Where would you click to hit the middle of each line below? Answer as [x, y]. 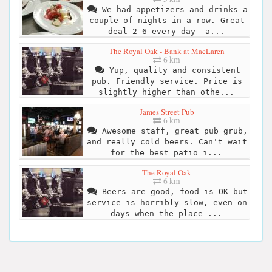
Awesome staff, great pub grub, [172, 131]
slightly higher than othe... [166, 92]
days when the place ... [166, 214]
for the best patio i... [166, 152]
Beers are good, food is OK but [172, 192]
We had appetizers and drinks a [172, 9]
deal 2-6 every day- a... [166, 31]
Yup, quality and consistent [172, 70]
